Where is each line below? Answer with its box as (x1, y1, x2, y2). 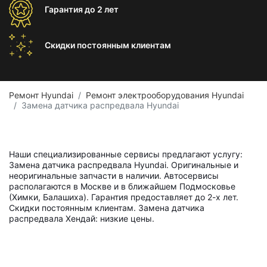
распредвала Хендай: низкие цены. (9, 213, 154, 223)
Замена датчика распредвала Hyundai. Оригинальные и (9, 160, 238, 170)
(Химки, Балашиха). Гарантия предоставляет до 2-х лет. (9, 192, 238, 202)
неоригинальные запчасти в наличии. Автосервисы (9, 170, 219, 181)
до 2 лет (85, 4, 119, 14)
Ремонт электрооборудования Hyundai (86, 90, 244, 100)
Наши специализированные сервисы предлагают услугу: (9, 149, 243, 159)
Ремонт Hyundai (9, 90, 73, 100)
